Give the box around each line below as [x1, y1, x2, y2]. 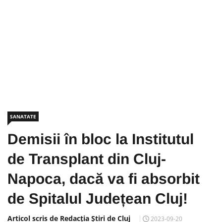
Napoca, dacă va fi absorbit [7, 170, 200, 187]
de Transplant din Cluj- [7, 151, 166, 167]
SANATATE [10, 113, 36, 120]
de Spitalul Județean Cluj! [7, 190, 188, 207]
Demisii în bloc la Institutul [7, 131, 194, 147]
